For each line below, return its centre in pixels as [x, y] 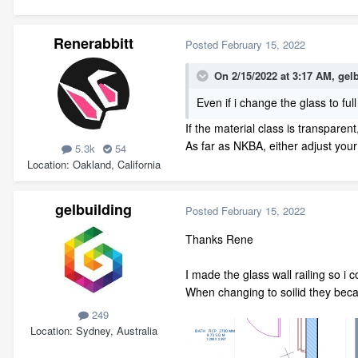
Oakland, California [116, 164]
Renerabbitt [93, 44]
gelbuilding [93, 210]
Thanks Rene [219, 239]
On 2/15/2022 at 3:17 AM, [276, 76]
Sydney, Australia [116, 330]
